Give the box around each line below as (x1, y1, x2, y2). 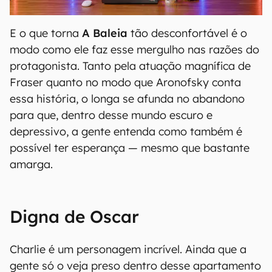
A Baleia (82, 26, 127, 40)
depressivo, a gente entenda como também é (10, 124, 242, 138)
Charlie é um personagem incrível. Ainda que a (10, 242, 246, 256)
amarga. (10, 157, 53, 171)
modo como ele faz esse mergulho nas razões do (10, 42, 259, 56)
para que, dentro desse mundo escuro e (10, 108, 212, 122)
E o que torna (10, 26, 82, 40)
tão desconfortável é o (127, 26, 247, 40)
